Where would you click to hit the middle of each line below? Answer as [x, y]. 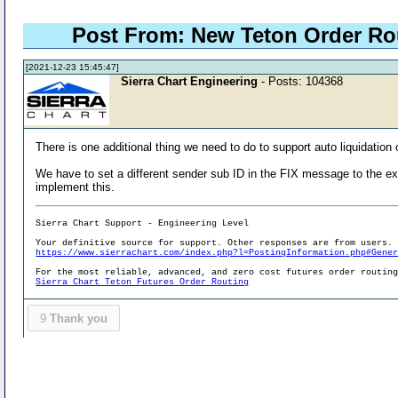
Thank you [78, 318]
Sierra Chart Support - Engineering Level [143, 223]
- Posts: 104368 [301, 81]
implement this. [76, 187]
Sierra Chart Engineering [190, 81]
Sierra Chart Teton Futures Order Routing [143, 282]
